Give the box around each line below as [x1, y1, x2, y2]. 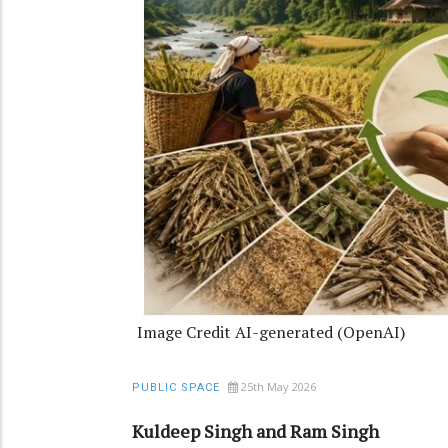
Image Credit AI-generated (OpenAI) [137, 320, 405, 343]
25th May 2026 [241, 378, 316, 394]
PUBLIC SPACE [132, 380, 220, 394]
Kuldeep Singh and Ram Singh [132, 418, 383, 443]
